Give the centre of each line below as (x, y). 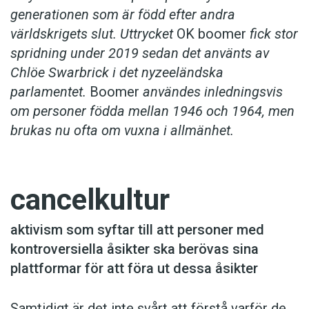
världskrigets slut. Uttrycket (93, 34)
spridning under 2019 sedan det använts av (140, 53)
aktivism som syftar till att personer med (137, 230)
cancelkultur (90, 200)
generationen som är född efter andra (123, 15)
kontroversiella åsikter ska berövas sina (134, 249)
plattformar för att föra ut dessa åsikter (134, 269)
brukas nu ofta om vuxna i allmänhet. (122, 131)
